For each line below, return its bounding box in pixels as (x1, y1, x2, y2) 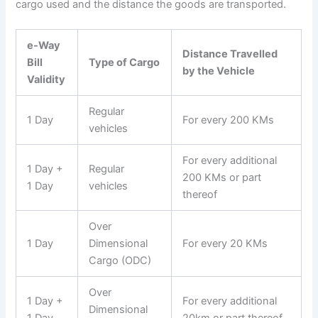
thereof (182, 188, 218, 202)
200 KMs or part (182, 171, 262, 185)
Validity (27, 73, 66, 87)
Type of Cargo (89, 56, 160, 70)
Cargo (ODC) (89, 254, 152, 268)
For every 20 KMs (182, 237, 271, 251)
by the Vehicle (182, 65, 256, 78)
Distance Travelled (182, 48, 278, 61)
